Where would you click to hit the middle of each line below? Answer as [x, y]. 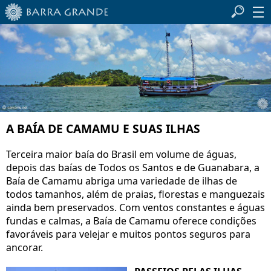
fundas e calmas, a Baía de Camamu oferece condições [131, 221]
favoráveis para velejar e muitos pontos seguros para [128, 234]
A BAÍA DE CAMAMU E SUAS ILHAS [103, 129]
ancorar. [24, 248]
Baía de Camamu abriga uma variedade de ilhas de [122, 181]
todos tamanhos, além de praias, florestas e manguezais [135, 194]
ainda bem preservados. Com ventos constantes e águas [135, 208]
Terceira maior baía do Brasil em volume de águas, [121, 155]
